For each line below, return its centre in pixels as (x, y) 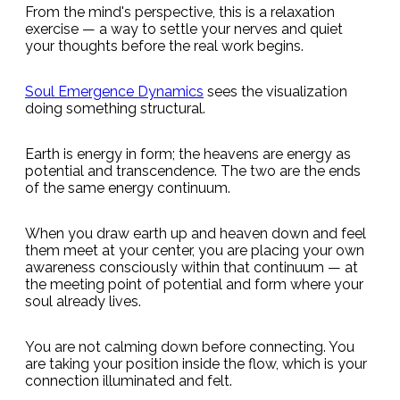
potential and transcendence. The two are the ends (193, 171)
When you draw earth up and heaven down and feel (196, 233)
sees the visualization (275, 91)
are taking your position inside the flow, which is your (196, 363)
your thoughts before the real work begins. (164, 46)
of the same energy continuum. (128, 187)
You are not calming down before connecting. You (190, 346)
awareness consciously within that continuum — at (192, 267)
